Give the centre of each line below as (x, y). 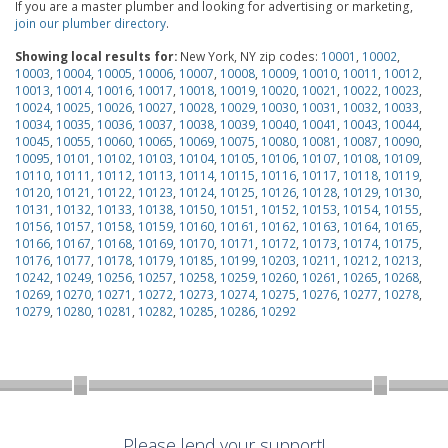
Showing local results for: (96, 56)
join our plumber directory (90, 23)
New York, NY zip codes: (249, 56)
